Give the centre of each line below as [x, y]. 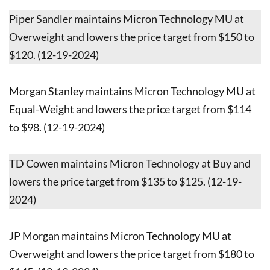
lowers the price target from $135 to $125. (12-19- [125, 181]
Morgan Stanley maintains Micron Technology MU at [132, 91]
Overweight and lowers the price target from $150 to [132, 36]
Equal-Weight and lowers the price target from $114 [130, 109]
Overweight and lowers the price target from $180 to [132, 253]
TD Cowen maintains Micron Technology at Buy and [130, 163]
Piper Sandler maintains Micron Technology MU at [127, 18]
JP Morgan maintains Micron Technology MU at [120, 235]
